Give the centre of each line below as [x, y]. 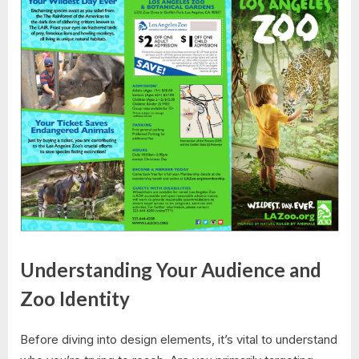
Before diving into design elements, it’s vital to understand [179, 339]
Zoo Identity [75, 299]
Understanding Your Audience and [171, 270]
